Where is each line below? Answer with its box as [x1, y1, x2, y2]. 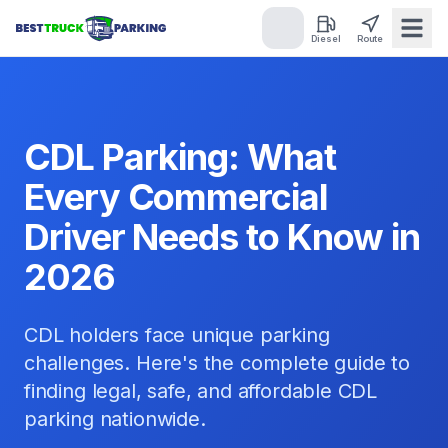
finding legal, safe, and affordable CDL [24, 379, 378, 403]
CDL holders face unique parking [24, 323, 330, 347]
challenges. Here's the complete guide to [24, 351, 410, 375]
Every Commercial [24, 175, 328, 219]
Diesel [311, 32, 341, 44]
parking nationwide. [24, 407, 206, 431]
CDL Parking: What [24, 135, 336, 179]
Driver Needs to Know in [24, 215, 421, 259]
